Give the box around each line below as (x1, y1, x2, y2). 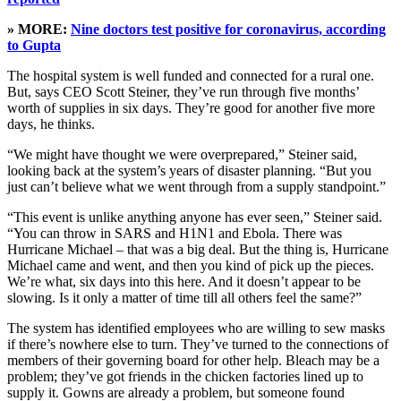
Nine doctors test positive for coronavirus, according (71, 21, 386, 38)
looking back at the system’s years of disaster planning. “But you (7, 163, 371, 179)
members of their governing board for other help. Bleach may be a (7, 353, 380, 369)
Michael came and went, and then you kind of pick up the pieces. (7, 258, 374, 274)
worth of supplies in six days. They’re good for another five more (7, 100, 375, 116)
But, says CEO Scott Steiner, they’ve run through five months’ (7, 84, 359, 100)
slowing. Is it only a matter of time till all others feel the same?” (7, 290, 362, 306)
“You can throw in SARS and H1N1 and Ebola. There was (7, 226, 342, 242)
